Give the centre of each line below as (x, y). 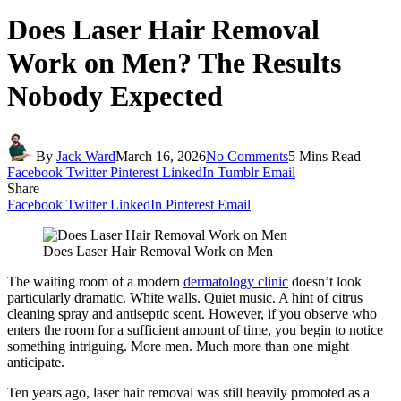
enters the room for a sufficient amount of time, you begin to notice (195, 329)
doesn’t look (325, 281)
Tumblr (238, 172)
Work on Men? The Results (174, 63)
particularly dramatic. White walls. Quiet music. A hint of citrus (185, 297)
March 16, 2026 (161, 156)
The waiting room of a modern (95, 281)
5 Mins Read (324, 156)
